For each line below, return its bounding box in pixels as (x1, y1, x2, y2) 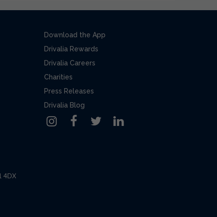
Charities (44, 73, 73, 81)
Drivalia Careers (44, 59, 95, 67)
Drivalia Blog (44, 101, 85, 109)
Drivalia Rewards (44, 45, 98, 53)
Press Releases (44, 87, 94, 95)
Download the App (44, 31, 106, 39)
